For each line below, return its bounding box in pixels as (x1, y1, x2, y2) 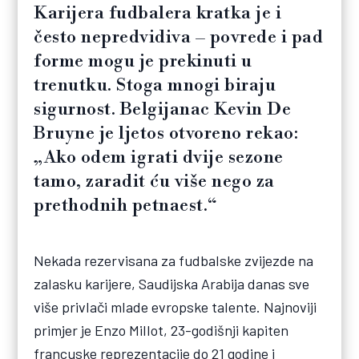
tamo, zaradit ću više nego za (34, 170, 275, 192)
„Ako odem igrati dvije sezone (34, 146, 284, 168)
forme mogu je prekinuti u (34, 50, 252, 72)
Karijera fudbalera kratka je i (34, 2, 282, 24)
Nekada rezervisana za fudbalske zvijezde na (34, 251, 314, 269)
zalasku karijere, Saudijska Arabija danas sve (34, 274, 310, 292)
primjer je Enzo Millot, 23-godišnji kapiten (34, 321, 289, 339)
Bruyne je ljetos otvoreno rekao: (34, 122, 299, 144)
